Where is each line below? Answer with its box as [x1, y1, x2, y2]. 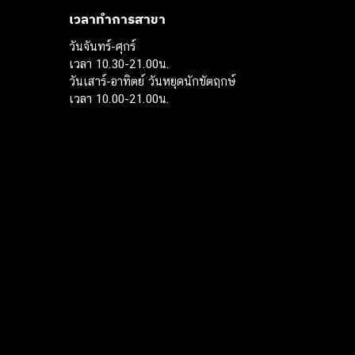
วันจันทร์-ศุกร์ [69, 39, 136, 53]
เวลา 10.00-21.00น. [69, 91, 170, 105]
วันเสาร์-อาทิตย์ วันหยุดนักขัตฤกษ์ [69, 74, 235, 88]
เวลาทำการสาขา [69, 10, 166, 29]
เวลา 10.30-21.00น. [69, 56, 170, 71]
